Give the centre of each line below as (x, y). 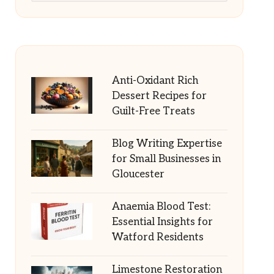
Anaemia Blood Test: (161, 207)
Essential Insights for (162, 222)
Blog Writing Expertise (167, 144)
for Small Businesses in (166, 159)
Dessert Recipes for (159, 96)
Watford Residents (157, 237)
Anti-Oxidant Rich (155, 81)
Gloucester (138, 174)
